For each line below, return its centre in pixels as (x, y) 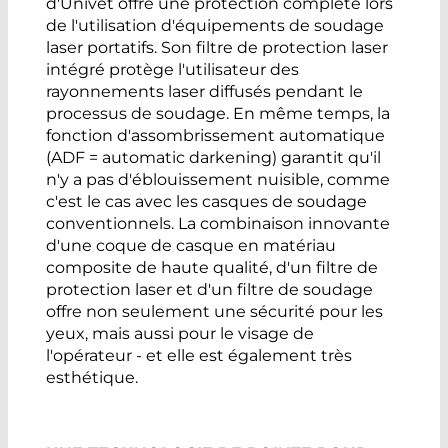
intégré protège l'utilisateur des (172, 69)
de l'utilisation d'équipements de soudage (215, 25)
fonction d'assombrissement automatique (215, 135)
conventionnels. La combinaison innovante (218, 223)
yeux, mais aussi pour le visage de (180, 333)
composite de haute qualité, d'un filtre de (212, 267)
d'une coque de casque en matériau (191, 245)
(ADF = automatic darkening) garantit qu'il (213, 157)
